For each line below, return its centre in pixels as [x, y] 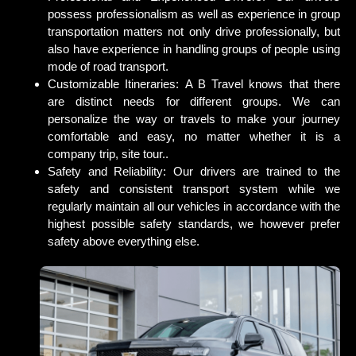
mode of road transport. [108, 66]
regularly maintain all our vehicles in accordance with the [194, 206]
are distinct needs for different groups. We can [194, 101]
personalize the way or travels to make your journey [194, 119]
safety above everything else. [124, 241]
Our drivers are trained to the [256, 171]
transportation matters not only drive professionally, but [194, 31]
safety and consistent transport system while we [194, 189]
